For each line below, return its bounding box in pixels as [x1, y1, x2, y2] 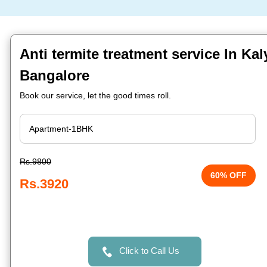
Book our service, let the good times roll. [20, 91, 171, 100]
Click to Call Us [119, 246, 179, 256]
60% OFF [210, 170, 247, 180]
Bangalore [20, 67, 89, 83]
